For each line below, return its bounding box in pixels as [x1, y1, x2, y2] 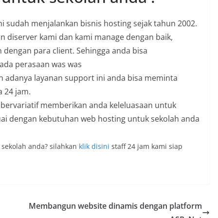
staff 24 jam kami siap [109, 142, 182, 151]
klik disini [79, 142, 109, 151]
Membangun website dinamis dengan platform [29, 200, 202, 211]
